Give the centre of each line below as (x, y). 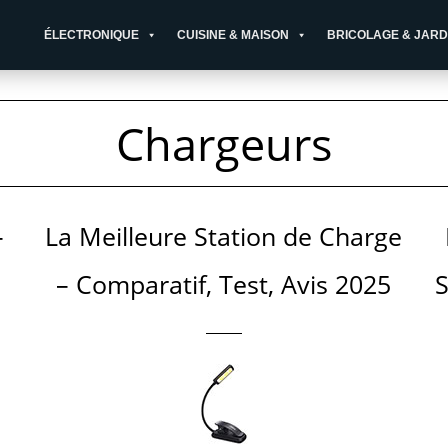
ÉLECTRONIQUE (91, 35)
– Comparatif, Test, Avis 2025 (224, 284)
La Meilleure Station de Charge (224, 236)
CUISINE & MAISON (233, 35)
